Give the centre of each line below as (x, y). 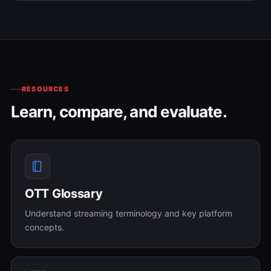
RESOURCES (45, 89)
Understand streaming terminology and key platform (129, 213)
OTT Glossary (64, 194)
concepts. (44, 227)
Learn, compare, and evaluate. (119, 112)
